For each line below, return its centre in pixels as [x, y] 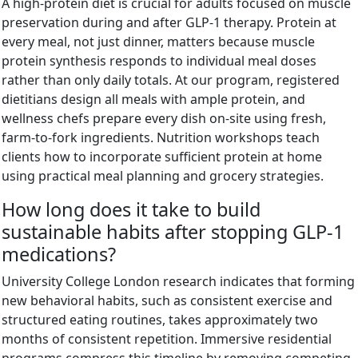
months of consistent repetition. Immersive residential [167, 338]
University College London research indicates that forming [178, 281]
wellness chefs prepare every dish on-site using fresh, [164, 118]
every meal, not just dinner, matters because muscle [158, 41]
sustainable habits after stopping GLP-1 [173, 231]
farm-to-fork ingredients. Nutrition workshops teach [161, 137]
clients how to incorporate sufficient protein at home [162, 156]
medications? [59, 254]
